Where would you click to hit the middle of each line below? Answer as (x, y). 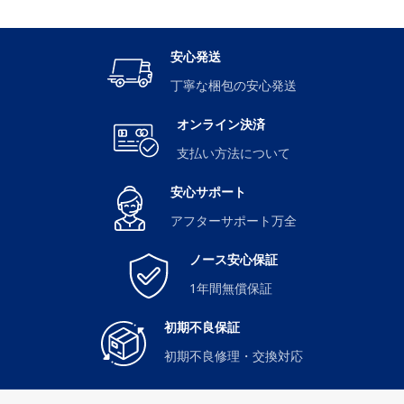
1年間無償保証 (231, 288)
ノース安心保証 (234, 261)
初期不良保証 (202, 328)
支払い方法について (234, 152)
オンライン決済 (221, 125)
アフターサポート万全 (234, 220)
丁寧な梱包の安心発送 (234, 85)
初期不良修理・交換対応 (234, 355)
